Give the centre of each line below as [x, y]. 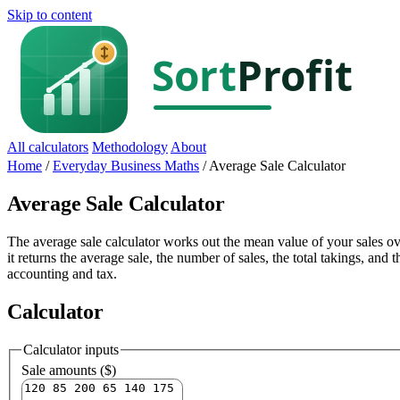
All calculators [48, 147]
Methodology [130, 147]
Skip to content [50, 15]
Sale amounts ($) [69, 371]
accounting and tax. [62, 274]
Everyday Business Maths [126, 166]
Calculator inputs [71, 349]
